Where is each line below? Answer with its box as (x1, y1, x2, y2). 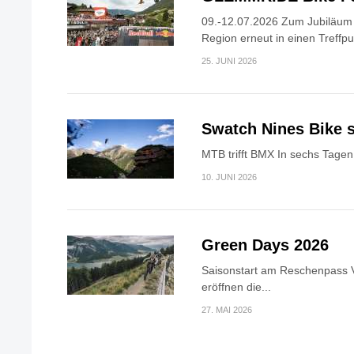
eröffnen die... (201, 281, 271, 294)
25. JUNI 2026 (201, 56, 257, 66)
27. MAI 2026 (201, 305, 252, 315)
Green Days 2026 (201, 236, 329, 254)
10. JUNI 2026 (201, 172, 257, 183)
